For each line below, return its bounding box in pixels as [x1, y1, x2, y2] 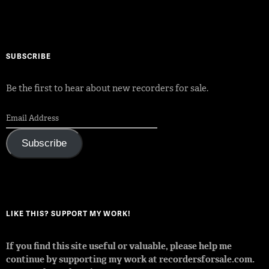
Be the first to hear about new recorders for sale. [6, 82, 208, 94]
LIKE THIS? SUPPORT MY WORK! [6, 208, 130, 219]
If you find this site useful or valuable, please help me [6, 240, 232, 253]
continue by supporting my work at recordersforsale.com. [6, 253, 255, 266]
